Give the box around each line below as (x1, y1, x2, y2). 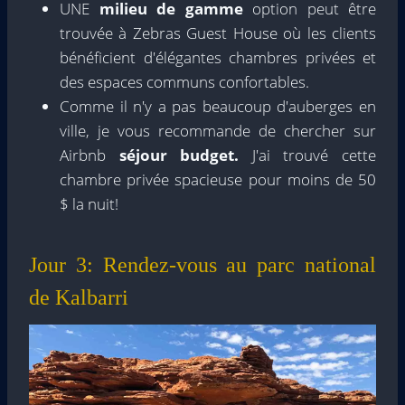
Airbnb (60, 145, 119, 166)
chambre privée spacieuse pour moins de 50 (60, 169, 376, 191)
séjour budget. (118, 145, 252, 166)
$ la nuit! (60, 193, 118, 215)
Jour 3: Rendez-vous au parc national (29, 253, 376, 278)
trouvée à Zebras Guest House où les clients (60, 23, 376, 44)
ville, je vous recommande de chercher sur (60, 120, 376, 142)
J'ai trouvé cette (251, 145, 377, 166)
